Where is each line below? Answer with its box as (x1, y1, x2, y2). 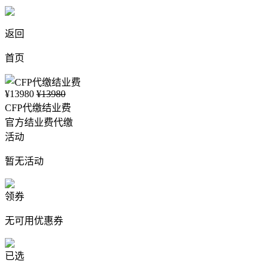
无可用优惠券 (5, 216, 63, 226)
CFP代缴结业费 (5, 103, 71, 113)
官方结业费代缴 (5, 117, 73, 127)
